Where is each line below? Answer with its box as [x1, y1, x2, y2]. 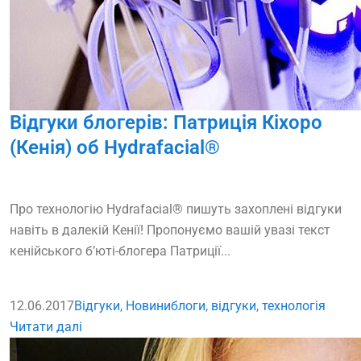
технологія [262, 298, 326, 314]
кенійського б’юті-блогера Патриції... [10, 243, 230, 259]
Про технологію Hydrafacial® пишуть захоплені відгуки [10, 201, 342, 218]
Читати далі [10, 319, 82, 335]
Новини [126, 298, 171, 314]
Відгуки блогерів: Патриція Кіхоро [10, 111, 322, 135]
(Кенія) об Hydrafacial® [10, 136, 220, 160]
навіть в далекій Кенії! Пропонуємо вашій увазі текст [10, 222, 330, 239]
